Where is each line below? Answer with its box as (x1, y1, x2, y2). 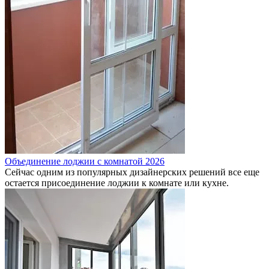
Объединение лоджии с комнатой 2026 (5, 156, 165, 166)
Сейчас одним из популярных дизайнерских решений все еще (5, 166, 259, 177)
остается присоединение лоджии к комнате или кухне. (5, 177, 229, 188)
